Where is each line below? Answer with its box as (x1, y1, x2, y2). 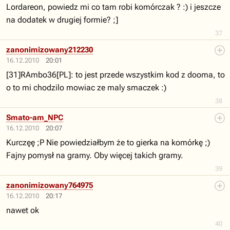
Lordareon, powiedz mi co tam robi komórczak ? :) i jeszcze (6, 2, 221, 12)
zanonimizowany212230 (6, 45, 93, 54)
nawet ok (6, 205, 39, 215)
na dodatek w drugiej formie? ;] (6, 15, 118, 25)
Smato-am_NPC (6, 113, 63, 122)
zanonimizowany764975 (6, 181, 93, 190)
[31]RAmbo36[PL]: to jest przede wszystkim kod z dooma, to (6, 70, 225, 80)
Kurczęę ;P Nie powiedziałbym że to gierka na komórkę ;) (6, 138, 210, 147)
